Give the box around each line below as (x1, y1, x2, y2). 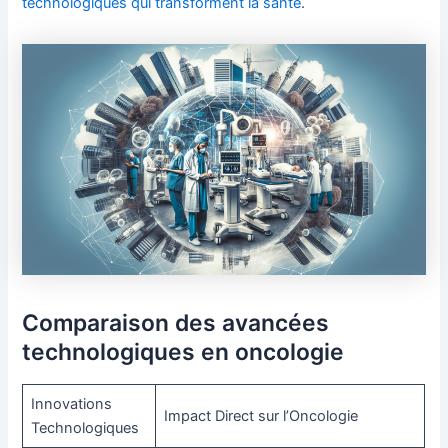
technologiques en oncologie (22, 337, 345, 366)
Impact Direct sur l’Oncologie (163, 406, 358, 425)
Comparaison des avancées (22, 308, 330, 337)
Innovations (30, 394, 112, 413)
